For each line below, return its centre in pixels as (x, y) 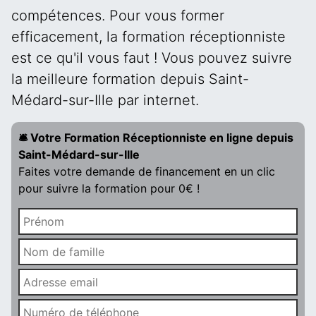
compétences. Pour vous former (118, 16)
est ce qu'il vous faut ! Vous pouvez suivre (152, 58)
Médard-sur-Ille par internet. (105, 100)
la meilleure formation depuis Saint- (130, 79)
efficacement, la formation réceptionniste (148, 37)
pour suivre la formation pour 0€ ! (109, 188)
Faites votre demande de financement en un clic (147, 171)
